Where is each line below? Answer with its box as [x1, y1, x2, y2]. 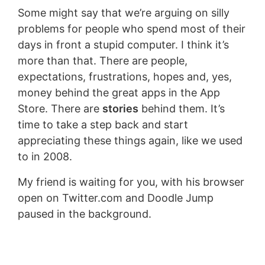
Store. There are [17, 102, 102, 115]
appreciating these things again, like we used [17, 134, 243, 147]
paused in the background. [17, 207, 151, 220]
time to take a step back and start [17, 118, 188, 131]
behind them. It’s [138, 102, 225, 115]
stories [102, 102, 138, 115]
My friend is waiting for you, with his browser [17, 175, 244, 188]
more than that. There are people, [17, 54, 188, 67]
